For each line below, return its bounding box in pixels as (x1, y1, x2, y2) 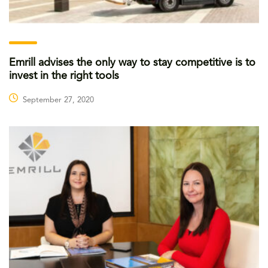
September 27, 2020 (23, 96, 94, 104)
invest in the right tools (9, 70, 119, 81)
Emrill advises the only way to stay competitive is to (9, 57, 255, 68)
